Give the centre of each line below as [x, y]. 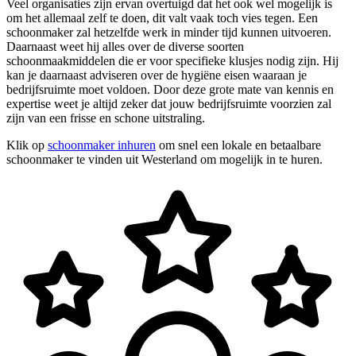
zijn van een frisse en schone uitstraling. [106, 118]
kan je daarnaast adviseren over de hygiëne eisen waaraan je [157, 75]
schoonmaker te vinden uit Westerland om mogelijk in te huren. [164, 159]
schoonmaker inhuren [102, 145]
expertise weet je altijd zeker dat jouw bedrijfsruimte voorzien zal [169, 103]
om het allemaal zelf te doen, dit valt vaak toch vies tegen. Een [162, 17]
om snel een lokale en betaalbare [238, 145]
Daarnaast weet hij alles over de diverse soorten [125, 46]
